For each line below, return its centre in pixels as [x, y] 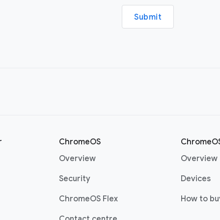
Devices [196, 179]
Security [75, 179]
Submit [148, 17]
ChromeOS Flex [88, 199]
